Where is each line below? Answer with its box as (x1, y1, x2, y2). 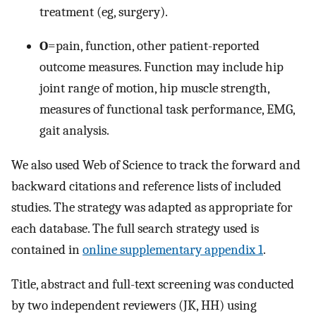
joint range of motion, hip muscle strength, (39, 80, 269, 97)
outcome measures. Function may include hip (39, 59, 284, 75)
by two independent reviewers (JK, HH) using (11, 297, 257, 313)
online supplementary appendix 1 (83, 242, 263, 258)
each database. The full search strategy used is (11, 221, 259, 237)
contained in (11, 242, 83, 258)
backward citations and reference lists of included (11, 178, 281, 195)
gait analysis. (39, 123, 109, 139)
